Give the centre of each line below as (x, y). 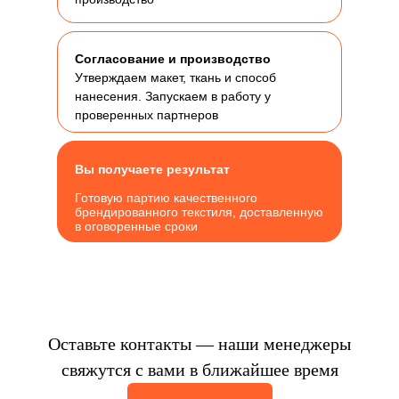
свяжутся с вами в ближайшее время (199, 370)
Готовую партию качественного (166, 198)
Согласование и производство (173, 59)
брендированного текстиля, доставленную (199, 212)
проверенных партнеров (147, 115)
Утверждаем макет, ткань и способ (175, 78)
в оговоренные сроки (136, 227)
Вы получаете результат (152, 170)
